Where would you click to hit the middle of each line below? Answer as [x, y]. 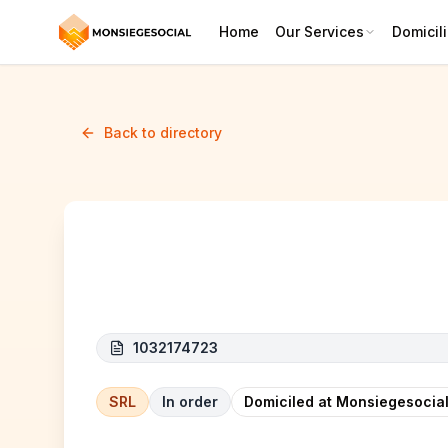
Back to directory [163, 132]
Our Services [319, 31]
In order [190, 401]
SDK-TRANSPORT [201, 280]
